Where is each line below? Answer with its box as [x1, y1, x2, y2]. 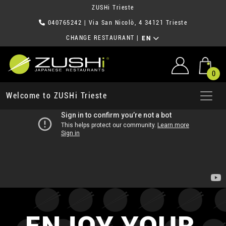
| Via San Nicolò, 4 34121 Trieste [82, 19, 188, 26]
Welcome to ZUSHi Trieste [6, 91, 107, 101]
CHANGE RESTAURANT [66, 34, 135, 42]
